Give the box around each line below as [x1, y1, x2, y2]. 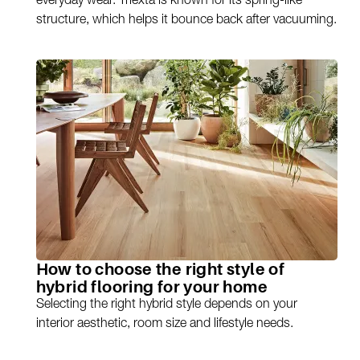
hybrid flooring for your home [35, 277, 268, 297]
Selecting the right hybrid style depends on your [35, 299, 297, 313]
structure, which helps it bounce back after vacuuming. [35, 14, 337, 28]
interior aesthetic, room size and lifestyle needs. [35, 318, 293, 332]
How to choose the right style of [35, 260, 285, 280]
